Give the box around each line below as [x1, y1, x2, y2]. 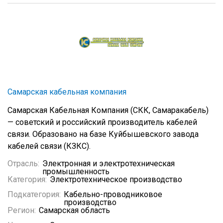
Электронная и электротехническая [42, 159, 175, 168]
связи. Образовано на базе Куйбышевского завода [7, 129, 199, 139]
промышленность [42, 167, 110, 176]
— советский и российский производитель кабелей [7, 117, 197, 127]
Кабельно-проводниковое [64, 190, 162, 199]
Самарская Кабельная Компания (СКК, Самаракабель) [7, 106, 209, 115]
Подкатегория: [7, 190, 61, 199]
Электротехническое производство [50, 175, 182, 184]
